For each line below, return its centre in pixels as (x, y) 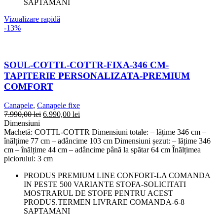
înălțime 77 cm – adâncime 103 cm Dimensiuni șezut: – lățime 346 (107, 141)
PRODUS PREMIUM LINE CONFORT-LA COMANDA (117, 176)
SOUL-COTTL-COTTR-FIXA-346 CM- (86, 65)
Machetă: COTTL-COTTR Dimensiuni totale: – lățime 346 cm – (105, 132)
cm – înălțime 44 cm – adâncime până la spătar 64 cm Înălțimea (102, 150)
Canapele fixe (58, 106)
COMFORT (29, 86)
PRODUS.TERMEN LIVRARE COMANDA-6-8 (104, 202)
